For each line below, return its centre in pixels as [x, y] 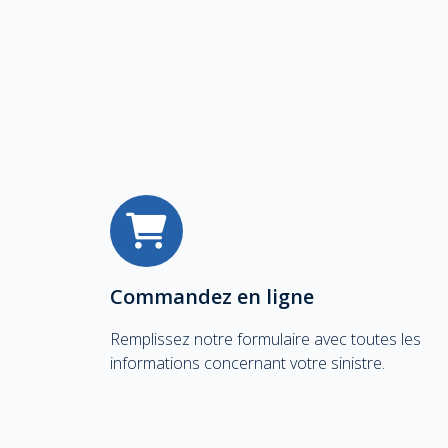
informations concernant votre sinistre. [247, 363]
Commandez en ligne [212, 297]
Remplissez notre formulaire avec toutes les [265, 339]
